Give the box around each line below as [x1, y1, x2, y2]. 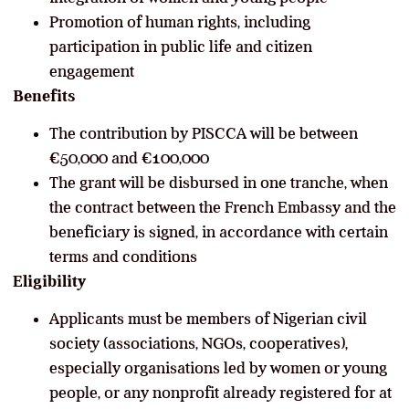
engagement [49, 61, 134, 80]
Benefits [13, 86, 76, 105]
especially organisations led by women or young [49, 358, 387, 377]
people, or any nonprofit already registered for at [49, 383, 392, 402]
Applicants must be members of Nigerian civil [49, 309, 367, 328]
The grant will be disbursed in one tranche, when [49, 173, 388, 192]
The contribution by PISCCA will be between [49, 123, 358, 142]
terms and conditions [49, 246, 197, 266]
